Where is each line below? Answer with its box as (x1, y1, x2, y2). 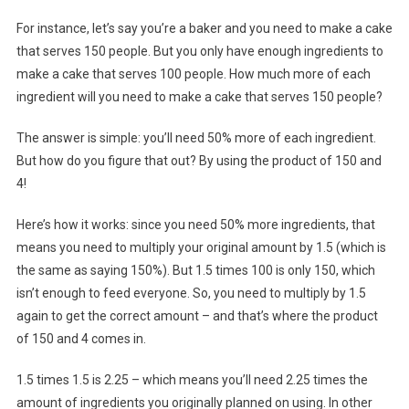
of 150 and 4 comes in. (16, 331, 146, 347)
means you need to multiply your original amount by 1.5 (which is (16, 240, 386, 256)
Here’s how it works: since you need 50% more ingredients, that (16, 217, 375, 233)
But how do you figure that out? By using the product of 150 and (16, 153, 382, 169)
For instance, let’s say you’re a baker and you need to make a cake (16, 21, 393, 37)
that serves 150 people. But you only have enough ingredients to (16, 44, 383, 59)
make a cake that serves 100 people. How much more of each (16, 67, 371, 82)
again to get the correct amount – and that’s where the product (16, 309, 378, 324)
